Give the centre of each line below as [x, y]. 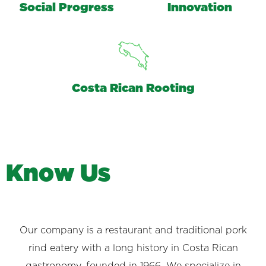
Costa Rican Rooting [133, 89]
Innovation [199, 8]
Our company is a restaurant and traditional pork [133, 231]
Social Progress [66, 8]
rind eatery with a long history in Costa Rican [133, 248]
